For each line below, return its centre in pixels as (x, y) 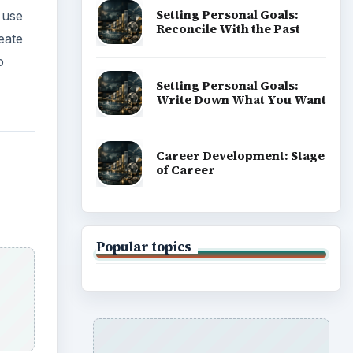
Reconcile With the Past (228, 28)
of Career (185, 170)
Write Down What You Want (241, 99)
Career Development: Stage (240, 156)
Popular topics (143, 246)
